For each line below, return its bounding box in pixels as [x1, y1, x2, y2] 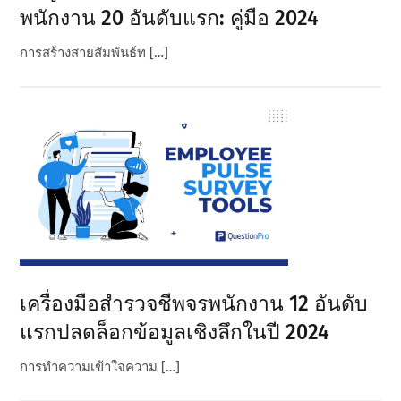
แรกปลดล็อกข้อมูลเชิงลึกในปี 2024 [20, 320, 330, 346]
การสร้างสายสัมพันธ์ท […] [20, 45, 169, 62]
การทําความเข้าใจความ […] [20, 359, 181, 376]
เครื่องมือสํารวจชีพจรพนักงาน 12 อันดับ [20, 291, 369, 317]
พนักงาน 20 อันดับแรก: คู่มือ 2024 [20, 5, 320, 31]
